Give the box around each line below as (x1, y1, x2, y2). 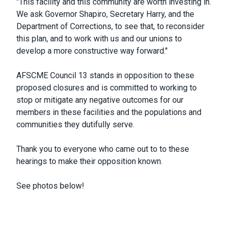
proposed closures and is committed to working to (16, 82, 197, 93)
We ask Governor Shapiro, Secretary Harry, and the (16, 9, 194, 19)
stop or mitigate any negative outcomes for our (16, 95, 184, 105)
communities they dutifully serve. (16, 119, 134, 129)
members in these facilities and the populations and (16, 107, 201, 117)
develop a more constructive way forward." (16, 45, 168, 56)
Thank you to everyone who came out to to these (16, 144, 189, 154)
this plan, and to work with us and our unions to (16, 33, 182, 43)
